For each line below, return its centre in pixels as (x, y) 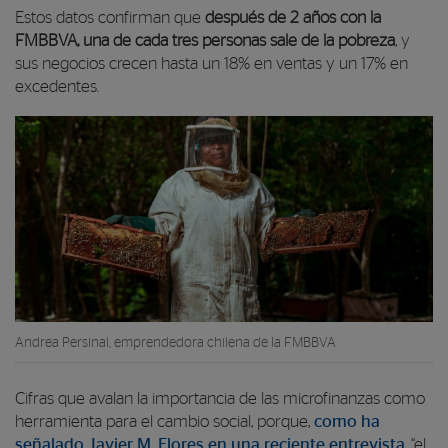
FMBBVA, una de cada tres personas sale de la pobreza (205, 41)
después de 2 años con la (293, 18)
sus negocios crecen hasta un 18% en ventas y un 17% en (211, 64)
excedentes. (57, 87)
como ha (347, 421)
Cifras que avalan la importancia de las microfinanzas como (220, 398)
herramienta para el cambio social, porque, (164, 421)
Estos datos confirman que (110, 18)
